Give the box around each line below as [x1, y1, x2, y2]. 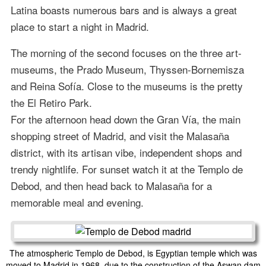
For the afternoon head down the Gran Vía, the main [10, 111, 240, 126]
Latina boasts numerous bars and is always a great [10, 2, 237, 17]
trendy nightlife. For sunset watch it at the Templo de [10, 161, 243, 176]
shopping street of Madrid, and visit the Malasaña [10, 128, 229, 143]
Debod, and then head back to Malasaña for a [10, 178, 212, 193]
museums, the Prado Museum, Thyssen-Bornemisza [10, 61, 244, 77]
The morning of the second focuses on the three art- [10, 45, 242, 60]
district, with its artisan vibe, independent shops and [10, 144, 242, 160]
